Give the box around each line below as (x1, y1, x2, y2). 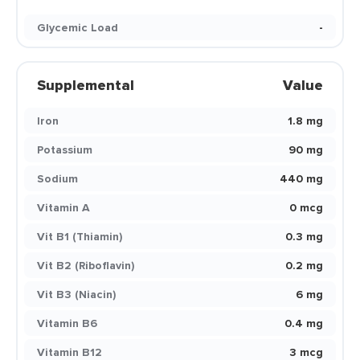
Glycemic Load (37, 19, 118, 35)
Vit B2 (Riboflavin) (37, 257, 134, 273)
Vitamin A (37, 199, 90, 215)
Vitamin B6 (37, 315, 97, 331)
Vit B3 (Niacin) (37, 286, 116, 302)
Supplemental (37, 75, 134, 96)
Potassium (37, 141, 92, 157)
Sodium (37, 170, 78, 186)
